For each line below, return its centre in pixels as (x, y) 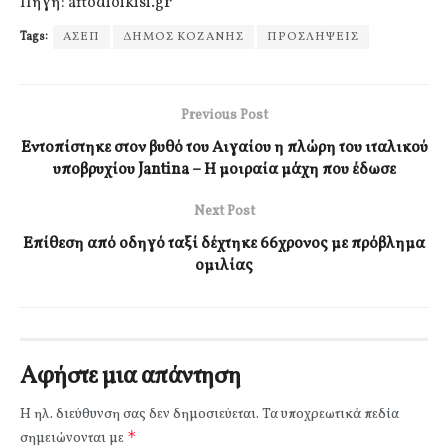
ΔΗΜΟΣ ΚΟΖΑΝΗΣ (183, 36)
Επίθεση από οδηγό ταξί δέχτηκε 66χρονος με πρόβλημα (224, 243)
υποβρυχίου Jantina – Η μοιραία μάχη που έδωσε (224, 169)
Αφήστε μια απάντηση (130, 376)
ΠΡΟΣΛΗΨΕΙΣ (313, 36)
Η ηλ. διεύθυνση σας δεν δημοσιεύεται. (139, 414)
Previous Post (224, 115)
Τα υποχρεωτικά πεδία (330, 414)
